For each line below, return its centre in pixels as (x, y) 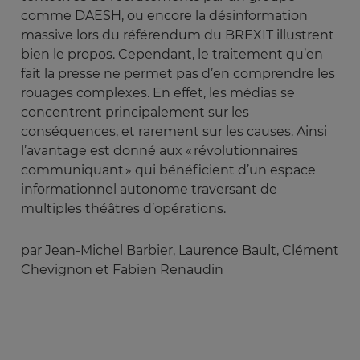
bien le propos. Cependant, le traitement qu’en (172, 54)
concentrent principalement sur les (135, 112)
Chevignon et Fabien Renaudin (122, 269)
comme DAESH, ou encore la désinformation (164, 15)
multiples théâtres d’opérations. (123, 208)
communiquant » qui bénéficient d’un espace (168, 170)
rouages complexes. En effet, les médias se (158, 92)
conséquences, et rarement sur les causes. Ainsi (174, 131)
